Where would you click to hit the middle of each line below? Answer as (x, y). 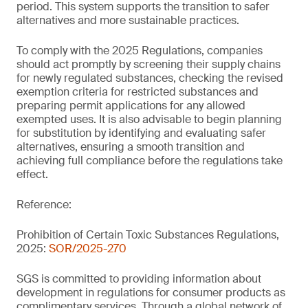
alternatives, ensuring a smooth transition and (131, 147)
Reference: (44, 205)
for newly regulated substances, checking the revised (150, 78)
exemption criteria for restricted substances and (137, 92)
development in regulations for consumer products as (151, 293)
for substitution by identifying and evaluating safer (141, 133)
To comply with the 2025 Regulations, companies (140, 51)
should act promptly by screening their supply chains (148, 64)
